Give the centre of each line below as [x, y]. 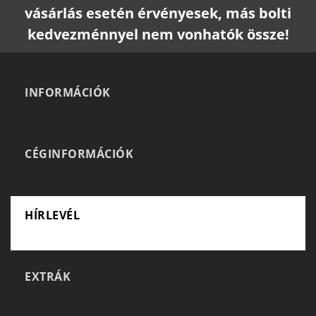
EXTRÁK [48, 276]
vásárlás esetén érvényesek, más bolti [158, 13]
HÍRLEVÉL [52, 215]
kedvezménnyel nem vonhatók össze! [158, 34]
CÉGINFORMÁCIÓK [79, 153]
